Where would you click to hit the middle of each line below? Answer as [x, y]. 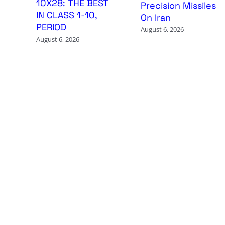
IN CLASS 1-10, [66, 15]
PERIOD [51, 27]
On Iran [155, 18]
